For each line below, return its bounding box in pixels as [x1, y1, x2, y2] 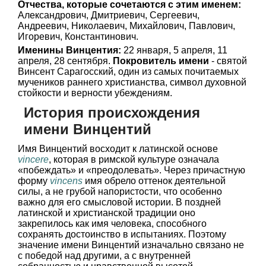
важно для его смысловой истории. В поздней [18, 197, 221, 207]
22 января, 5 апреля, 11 [121, 45, 227, 55]
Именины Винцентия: [18, 45, 121, 55]
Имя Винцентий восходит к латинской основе [18, 144, 218, 154]
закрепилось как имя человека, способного [18, 218, 207, 229]
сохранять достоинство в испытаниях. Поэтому [18, 229, 226, 239]
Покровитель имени [113, 56, 209, 66]
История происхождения [24, 104, 200, 121]
